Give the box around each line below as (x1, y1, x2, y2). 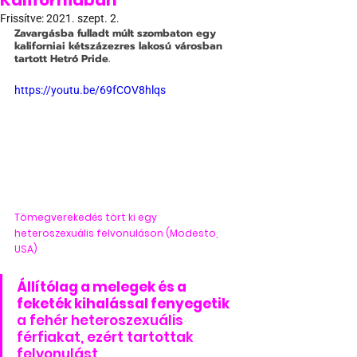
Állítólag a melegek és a (17, 277, 189, 296)
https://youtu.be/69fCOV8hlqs (14, 84, 166, 96)
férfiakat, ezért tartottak (17, 327, 197, 347)
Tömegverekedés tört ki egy (14, 210, 159, 224)
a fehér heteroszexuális (17, 310, 186, 330)
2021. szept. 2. (46, 12, 120, 25)
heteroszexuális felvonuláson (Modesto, (14, 226, 220, 240)
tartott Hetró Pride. (14, 51, 110, 66)
